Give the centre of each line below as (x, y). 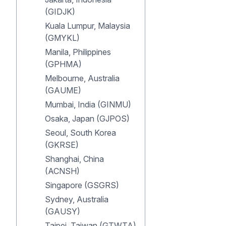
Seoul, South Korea (80, 133)
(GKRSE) (62, 145)
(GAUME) (63, 90)
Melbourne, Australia (82, 78)
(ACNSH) (62, 171)
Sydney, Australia (77, 199)
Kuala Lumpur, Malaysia (88, 26)
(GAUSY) (63, 211)
